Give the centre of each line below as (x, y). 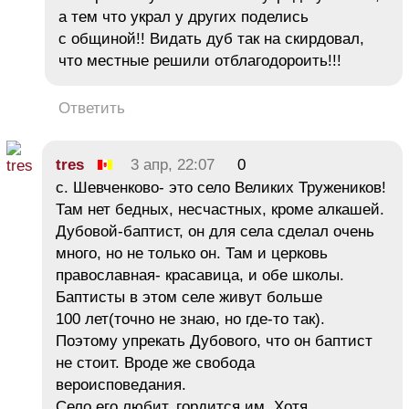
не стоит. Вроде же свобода (155, 362)
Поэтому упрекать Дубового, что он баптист (214, 341)
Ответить (92, 108)
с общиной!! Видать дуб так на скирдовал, (211, 38)
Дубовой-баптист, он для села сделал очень (215, 231)
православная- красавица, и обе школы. (200, 275)
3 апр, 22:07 (173, 164)
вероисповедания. (121, 384)
